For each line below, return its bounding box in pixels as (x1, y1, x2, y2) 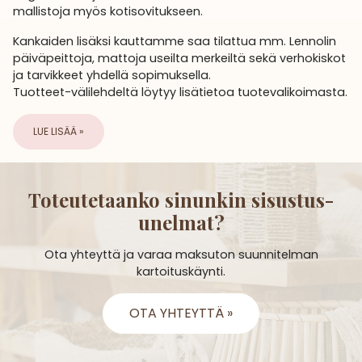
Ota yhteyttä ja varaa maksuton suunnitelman (44, 246, 318, 263)
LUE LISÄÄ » (33, 124, 84, 139)
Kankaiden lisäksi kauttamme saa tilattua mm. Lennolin (13, 33, 336, 50)
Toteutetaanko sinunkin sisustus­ (28, 187, 334, 213)
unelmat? (137, 209, 225, 236)
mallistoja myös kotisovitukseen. (13, 3, 203, 20)
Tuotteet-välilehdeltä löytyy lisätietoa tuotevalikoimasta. (13, 84, 347, 101)
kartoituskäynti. (137, 263, 225, 280)
